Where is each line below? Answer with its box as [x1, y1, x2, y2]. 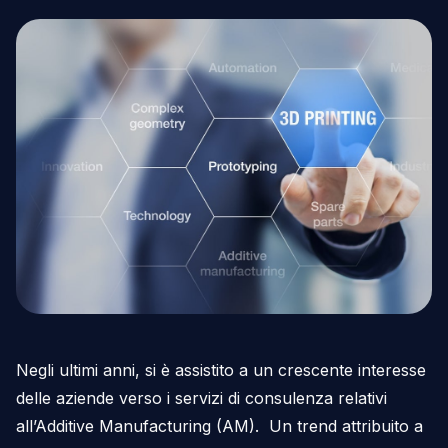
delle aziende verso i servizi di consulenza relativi [16, 387, 387, 408]
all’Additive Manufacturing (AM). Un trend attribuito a [16, 415, 423, 436]
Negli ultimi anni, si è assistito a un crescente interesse [16, 359, 426, 380]
